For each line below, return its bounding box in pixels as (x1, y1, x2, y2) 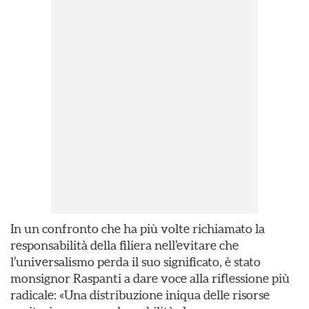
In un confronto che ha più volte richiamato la (10, 221, 265, 236)
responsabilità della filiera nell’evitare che (10, 238, 239, 252)
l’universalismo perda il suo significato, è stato (10, 255, 261, 269)
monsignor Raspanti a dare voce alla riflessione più (10, 271, 290, 286)
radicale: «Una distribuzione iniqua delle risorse (10, 288, 270, 302)
